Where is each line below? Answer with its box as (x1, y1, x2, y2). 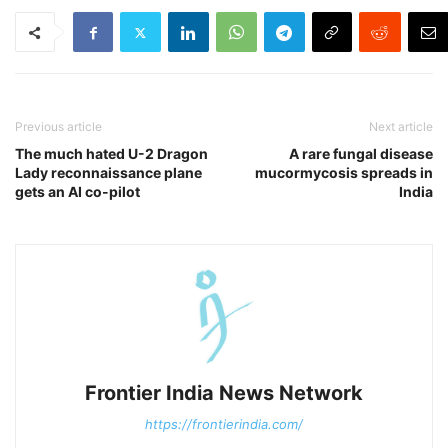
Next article (369, 119, 433, 135)
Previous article (15, 119, 102, 135)
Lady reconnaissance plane (15, 164, 202, 182)
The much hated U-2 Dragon (15, 145, 208, 163)
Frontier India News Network (85, 381, 363, 406)
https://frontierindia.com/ (145, 416, 303, 433)
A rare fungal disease (289, 145, 433, 163)
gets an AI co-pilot (15, 183, 140, 201)
